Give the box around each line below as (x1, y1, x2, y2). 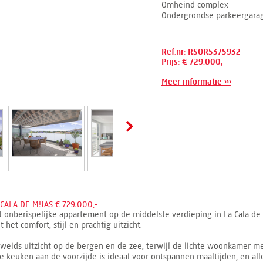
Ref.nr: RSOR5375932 (161, 47, 241, 57)
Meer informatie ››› (161, 77, 231, 87)
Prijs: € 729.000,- (161, 57, 225, 67)
